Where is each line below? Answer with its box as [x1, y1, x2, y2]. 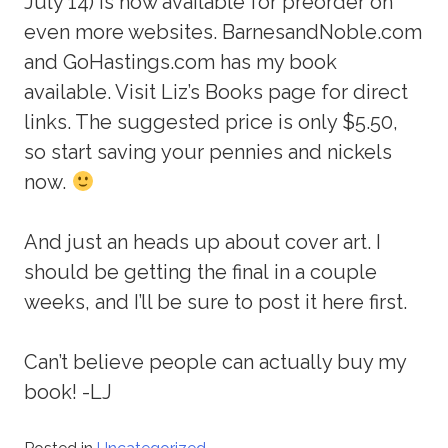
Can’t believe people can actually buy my [24, 350, 407, 375]
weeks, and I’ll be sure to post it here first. [24, 290, 408, 315]
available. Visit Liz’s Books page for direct [24, 80, 409, 105]
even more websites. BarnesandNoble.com [24, 20, 423, 45]
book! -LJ [24, 380, 113, 405]
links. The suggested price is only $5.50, [24, 110, 399, 135]
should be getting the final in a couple [24, 260, 378, 285]
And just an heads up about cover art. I [24, 230, 382, 255]
